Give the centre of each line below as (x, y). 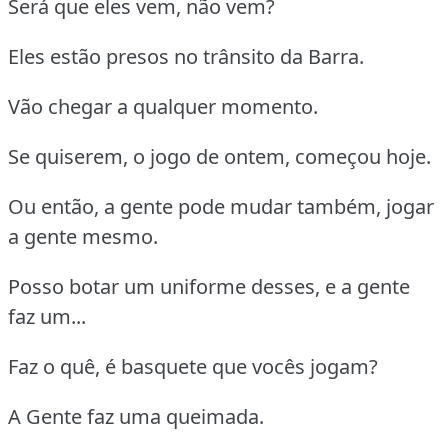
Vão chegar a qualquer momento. (163, 107)
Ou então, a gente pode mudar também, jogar (221, 207)
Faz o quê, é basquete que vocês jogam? (193, 367)
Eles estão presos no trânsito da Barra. (186, 57)
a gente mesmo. (83, 237)
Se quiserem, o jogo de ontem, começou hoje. (219, 157)
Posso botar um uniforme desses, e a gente (209, 287)
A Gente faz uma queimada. (136, 417)
